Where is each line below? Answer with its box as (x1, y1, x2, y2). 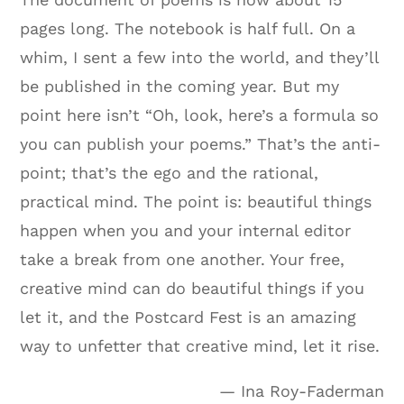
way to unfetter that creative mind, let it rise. (20, 335, 381, 355)
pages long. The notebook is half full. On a (20, 18, 356, 38)
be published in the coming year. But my (20, 76, 340, 96)
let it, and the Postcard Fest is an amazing (20, 307, 357, 326)
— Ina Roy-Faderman (218, 381, 384, 400)
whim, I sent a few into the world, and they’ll (20, 47, 380, 67)
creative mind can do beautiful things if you (20, 278, 365, 298)
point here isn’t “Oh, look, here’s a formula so (20, 105, 380, 124)
